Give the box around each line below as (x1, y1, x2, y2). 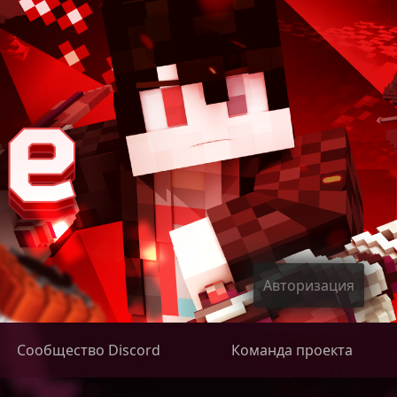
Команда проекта (230, 340, 353, 360)
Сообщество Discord (16, 340, 160, 360)
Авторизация (263, 276, 354, 295)
